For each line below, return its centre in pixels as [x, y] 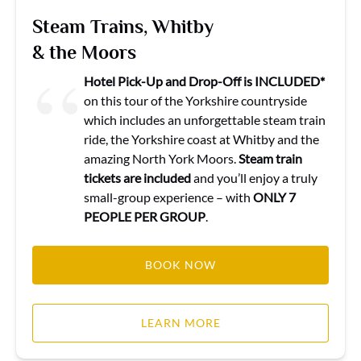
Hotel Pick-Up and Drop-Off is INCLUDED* [204, 81]
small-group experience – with [168, 197]
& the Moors [84, 52]
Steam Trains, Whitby [123, 26]
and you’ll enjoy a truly [255, 178]
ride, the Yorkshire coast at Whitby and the [201, 139]
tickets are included [139, 178]
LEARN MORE [180, 323]
